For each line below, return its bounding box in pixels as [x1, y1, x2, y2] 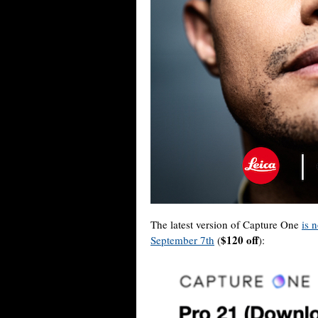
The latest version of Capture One [150, 217, 302, 231]
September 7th [150, 233, 214, 247]
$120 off [221, 232, 258, 248]
